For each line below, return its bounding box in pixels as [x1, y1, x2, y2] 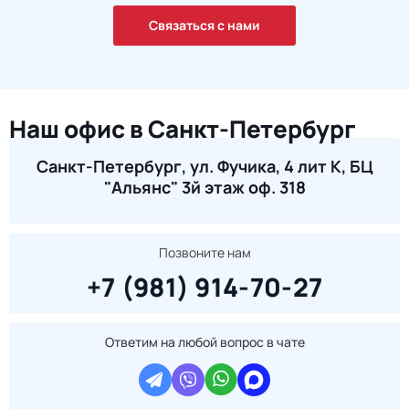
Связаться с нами [149, 16, 260, 34]
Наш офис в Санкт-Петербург [9, 112, 356, 145]
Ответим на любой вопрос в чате [104, 333, 305, 351]
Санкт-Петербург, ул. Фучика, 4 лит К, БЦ [36, 155, 373, 177]
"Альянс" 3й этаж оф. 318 [103, 176, 306, 198]
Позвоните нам [158, 244, 251, 261]
